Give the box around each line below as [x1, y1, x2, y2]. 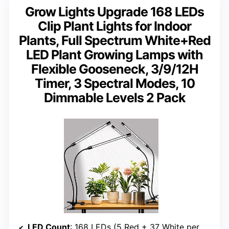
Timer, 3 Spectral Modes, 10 [34, 76, 195, 91]
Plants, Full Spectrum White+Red [18, 33, 211, 49]
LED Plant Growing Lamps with [26, 47, 203, 63]
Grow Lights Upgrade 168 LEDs [25, 4, 204, 20]
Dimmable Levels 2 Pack [43, 90, 186, 106]
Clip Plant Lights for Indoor [38, 18, 191, 34]
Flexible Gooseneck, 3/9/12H [31, 61, 198, 77]
